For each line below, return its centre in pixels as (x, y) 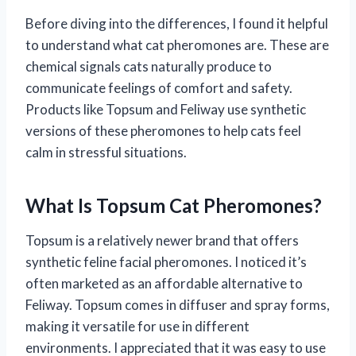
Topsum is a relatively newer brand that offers (162, 240)
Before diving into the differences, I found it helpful (177, 23)
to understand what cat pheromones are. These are (177, 44)
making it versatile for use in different (137, 326)
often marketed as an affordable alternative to (164, 283)
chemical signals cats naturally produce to (149, 66)
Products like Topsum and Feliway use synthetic (166, 109)
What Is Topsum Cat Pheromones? (174, 205)
